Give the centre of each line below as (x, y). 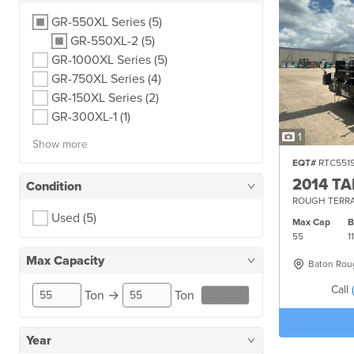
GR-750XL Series (100, 79)
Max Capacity (65, 261)
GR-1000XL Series (103, 60)
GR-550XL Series (100, 22)
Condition (54, 186)
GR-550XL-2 (106, 41)
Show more (60, 144)
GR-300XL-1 (86, 117)
